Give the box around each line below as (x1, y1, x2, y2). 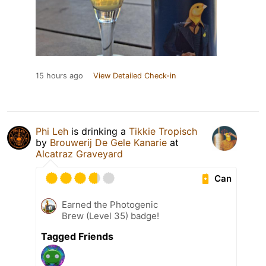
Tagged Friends (41, 230, 113, 243)
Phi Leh (36, 125, 68, 138)
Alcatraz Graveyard (36, 148, 123, 160)
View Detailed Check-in (93, 71, 176, 81)
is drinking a (68, 125, 129, 138)
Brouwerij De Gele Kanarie (50, 137, 167, 149)
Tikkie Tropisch (129, 125, 197, 138)
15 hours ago (36, 71, 83, 81)
